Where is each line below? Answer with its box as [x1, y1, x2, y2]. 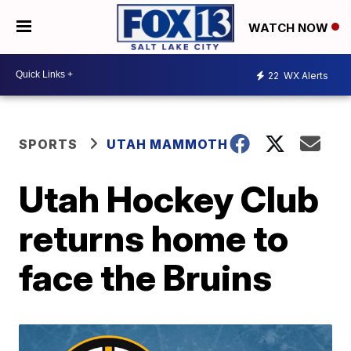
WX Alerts [281, 70, 328, 82]
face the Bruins [19, 255, 273, 299]
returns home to [19, 215, 289, 260]
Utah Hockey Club [19, 176, 320, 221]
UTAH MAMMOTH [107, 136, 229, 152]
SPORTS [19, 136, 78, 152]
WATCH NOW [248, 20, 331, 35]
